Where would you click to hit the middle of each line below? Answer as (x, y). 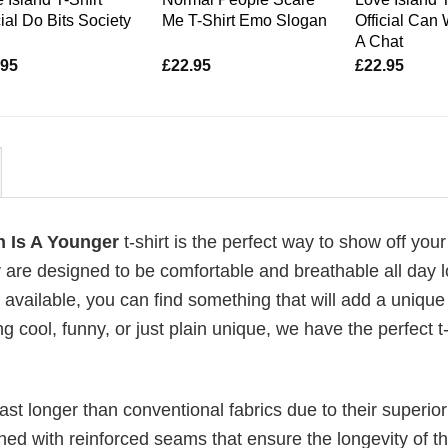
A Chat (379, 40)
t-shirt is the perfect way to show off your (282, 241)
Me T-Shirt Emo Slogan (244, 19)
